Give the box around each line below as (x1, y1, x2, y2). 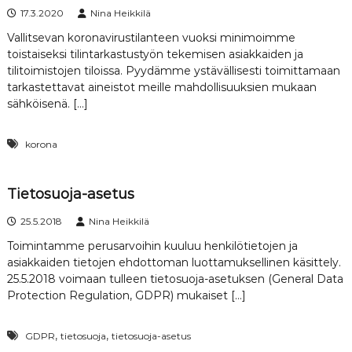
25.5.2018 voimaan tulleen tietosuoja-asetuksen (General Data (6, 271, 343, 286)
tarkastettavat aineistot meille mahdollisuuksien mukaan (6, 79, 317, 94)
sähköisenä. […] (6, 96, 88, 111)
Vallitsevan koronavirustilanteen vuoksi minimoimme (6, 30, 295, 45)
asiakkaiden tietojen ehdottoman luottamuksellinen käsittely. (6, 255, 341, 269)
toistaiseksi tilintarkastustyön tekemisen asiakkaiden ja (6, 46, 303, 61)
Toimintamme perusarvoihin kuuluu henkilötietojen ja (6, 238, 298, 253)
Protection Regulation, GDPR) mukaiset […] (6, 288, 246, 302)
